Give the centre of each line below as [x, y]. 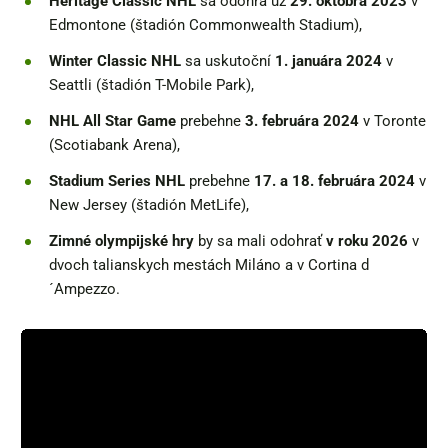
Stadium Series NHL [117, 181]
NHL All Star [91, 121]
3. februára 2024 [302, 121]
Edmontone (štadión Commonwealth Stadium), [205, 25]
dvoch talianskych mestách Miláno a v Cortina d [209, 265]
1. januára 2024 [328, 61]
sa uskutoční [228, 61]
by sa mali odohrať [262, 241]
